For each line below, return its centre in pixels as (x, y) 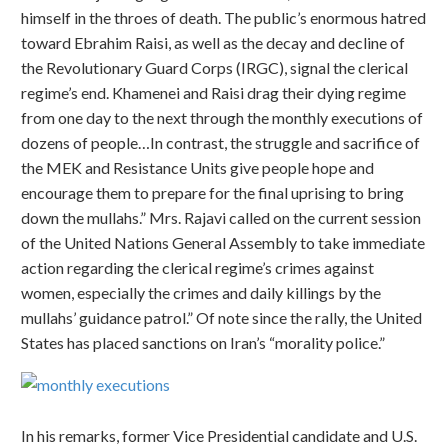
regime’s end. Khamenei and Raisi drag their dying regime (213, 92)
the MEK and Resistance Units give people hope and (197, 167)
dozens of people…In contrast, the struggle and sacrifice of (220, 142)
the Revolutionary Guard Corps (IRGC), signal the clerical (214, 67)
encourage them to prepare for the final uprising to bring (212, 192)
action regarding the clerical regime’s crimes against (197, 267)
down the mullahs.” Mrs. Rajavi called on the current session (221, 217)
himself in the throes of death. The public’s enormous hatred (223, 17)
